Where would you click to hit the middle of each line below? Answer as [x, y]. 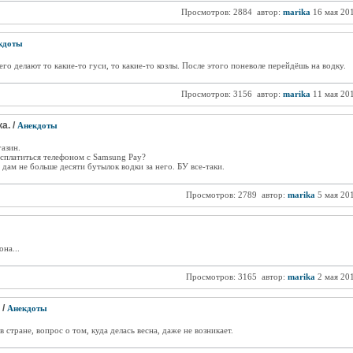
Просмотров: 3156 [216, 94]
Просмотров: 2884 [216, 12]
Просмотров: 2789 [221, 195]
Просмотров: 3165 [221, 277]
